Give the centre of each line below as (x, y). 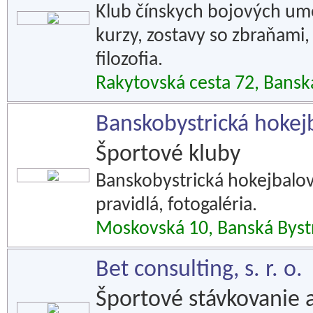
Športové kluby (168, 155)
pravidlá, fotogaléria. (176, 205)
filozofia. (129, 60)
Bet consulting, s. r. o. (199, 270)
